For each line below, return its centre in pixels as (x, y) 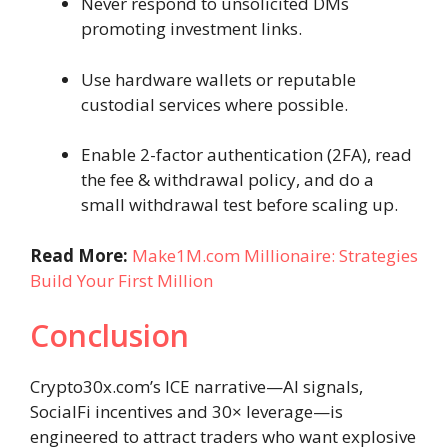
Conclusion (109, 336)
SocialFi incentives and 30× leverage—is (186, 412)
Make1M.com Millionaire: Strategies (275, 255)
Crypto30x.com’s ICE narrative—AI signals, (196, 387)
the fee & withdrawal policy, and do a (227, 180)
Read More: (81, 255)
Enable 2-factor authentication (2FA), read (246, 155)
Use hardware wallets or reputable (218, 79)
